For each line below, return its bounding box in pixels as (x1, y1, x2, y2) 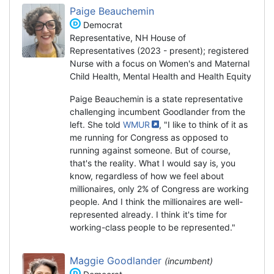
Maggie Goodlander (70, 254, 165, 267)
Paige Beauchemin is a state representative (70, 93, 243, 104)
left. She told (70, 119, 123, 130)
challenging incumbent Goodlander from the (70, 106, 245, 117)
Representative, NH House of (70, 32, 186, 43)
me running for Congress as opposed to (70, 131, 228, 143)
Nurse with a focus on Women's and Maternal (70, 57, 250, 68)
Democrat (80, 19, 122, 30)
